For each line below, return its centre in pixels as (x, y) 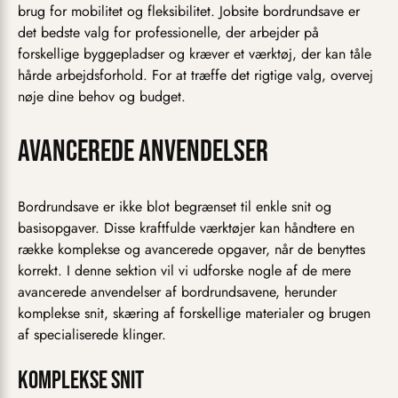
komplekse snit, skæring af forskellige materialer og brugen (194, 314)
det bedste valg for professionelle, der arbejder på (168, 32)
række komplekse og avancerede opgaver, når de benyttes (191, 250)
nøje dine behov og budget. (102, 96)
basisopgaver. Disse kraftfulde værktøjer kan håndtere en (186, 228)
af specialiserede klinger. (92, 335)
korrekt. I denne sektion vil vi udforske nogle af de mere (184, 271)
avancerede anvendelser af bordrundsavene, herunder (177, 292)
